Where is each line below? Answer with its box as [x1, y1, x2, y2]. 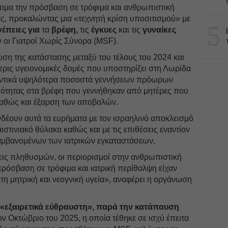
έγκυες [89, 25, 119, 34]
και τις [119, 25, 141, 34]
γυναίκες [140, 25, 177, 34]
